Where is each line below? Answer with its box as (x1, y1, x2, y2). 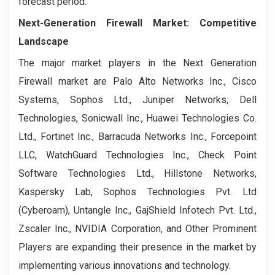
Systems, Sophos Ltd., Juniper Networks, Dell (18, 94, 257, 106)
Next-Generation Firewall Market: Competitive (18, 17, 257, 29)
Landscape (18, 36, 69, 47)
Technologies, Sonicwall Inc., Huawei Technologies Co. (18, 112, 257, 124)
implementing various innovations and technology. (18, 260, 231, 271)
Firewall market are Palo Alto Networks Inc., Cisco (18, 76, 257, 87)
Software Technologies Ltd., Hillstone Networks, (18, 168, 257, 179)
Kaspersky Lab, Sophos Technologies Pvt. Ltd (18, 186, 257, 198)
